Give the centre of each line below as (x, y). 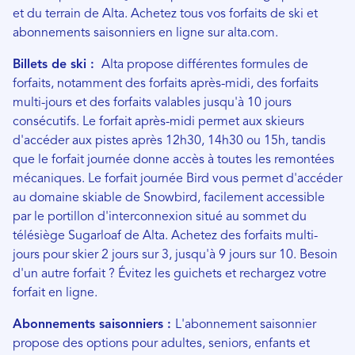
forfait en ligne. (55, 293)
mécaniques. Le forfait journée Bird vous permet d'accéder (177, 179)
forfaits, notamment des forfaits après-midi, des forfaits (166, 84)
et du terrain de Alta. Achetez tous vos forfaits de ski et (165, 14)
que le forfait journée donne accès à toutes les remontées (174, 160)
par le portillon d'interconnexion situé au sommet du (160, 217)
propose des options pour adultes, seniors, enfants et (161, 344)
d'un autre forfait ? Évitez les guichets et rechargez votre (170, 274)
